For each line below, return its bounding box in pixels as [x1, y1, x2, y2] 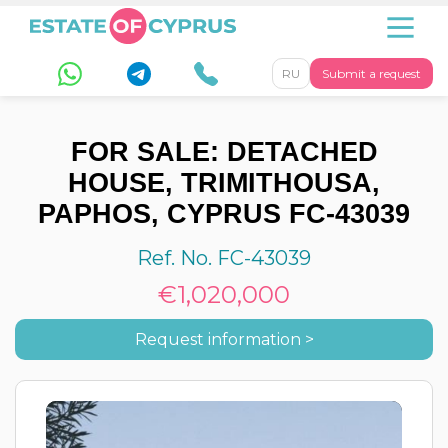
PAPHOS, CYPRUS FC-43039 [38, 199, 410, 229]
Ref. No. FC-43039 [137, 246, 311, 270]
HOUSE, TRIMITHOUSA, [68, 168, 380, 198]
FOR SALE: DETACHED [70, 137, 378, 167]
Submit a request [322, 66, 421, 81]
